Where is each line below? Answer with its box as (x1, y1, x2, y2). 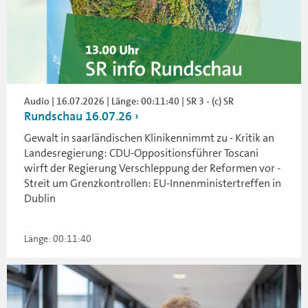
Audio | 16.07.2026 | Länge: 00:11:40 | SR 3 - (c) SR (24, 95, 234, 108)
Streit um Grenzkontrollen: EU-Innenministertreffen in (24, 176, 281, 191)
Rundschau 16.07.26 (24, 108, 132, 125)
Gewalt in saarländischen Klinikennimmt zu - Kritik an (24, 131, 274, 146)
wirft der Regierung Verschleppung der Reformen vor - (24, 161, 280, 176)
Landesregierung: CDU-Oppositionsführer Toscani (24, 146, 258, 161)
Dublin (24, 191, 56, 206)
